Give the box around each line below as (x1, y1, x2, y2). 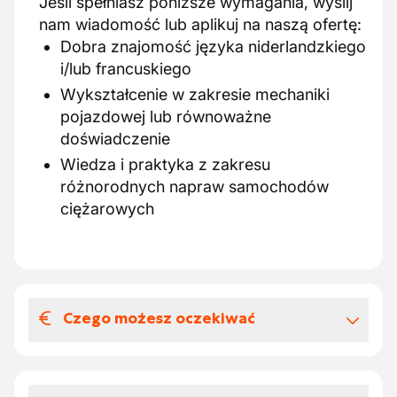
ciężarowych (60, 199, 154, 218)
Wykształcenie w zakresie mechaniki (60, 85, 330, 104)
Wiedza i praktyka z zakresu (60, 155, 270, 174)
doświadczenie (60, 129, 170, 148)
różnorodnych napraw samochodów (60, 177, 329, 196)
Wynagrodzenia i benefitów (57, 356, 272, 376)
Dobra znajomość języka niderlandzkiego (60, 37, 366, 56)
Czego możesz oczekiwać (62, 308, 255, 328)
